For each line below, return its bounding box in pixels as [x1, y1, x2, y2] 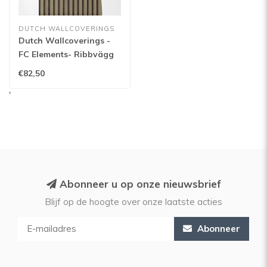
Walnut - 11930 [18, 63, 81, 73]
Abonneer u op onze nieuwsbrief [56, 178, 221, 190]
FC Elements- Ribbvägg [18, 49, 114, 60]
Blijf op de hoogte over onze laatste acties [45, 196, 222, 207]
